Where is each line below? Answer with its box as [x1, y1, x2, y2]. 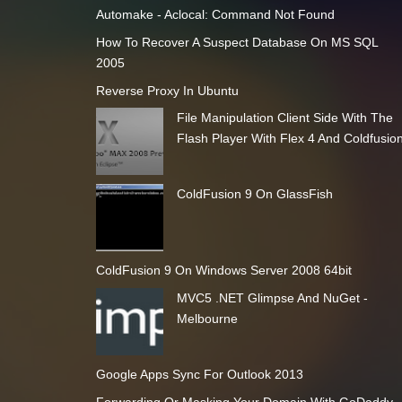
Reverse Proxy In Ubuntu [96, 83, 239, 98]
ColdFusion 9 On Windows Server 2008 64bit [96, 263, 352, 278]
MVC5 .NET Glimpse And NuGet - [177, 291, 368, 306]
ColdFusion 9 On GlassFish [177, 187, 333, 202]
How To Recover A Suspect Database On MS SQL [96, 34, 378, 49]
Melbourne [177, 311, 238, 327]
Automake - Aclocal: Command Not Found [96, 7, 335, 22]
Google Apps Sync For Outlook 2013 [96, 367, 303, 382]
